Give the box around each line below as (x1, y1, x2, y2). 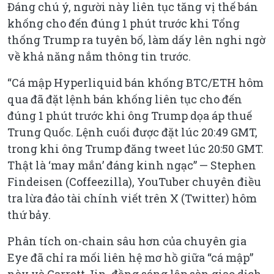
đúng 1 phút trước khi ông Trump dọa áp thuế (7, 108, 252, 124)
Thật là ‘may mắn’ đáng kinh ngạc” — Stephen (7, 158, 256, 173)
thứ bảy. (7, 207, 51, 223)
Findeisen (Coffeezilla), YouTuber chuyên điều (7, 174, 261, 190)
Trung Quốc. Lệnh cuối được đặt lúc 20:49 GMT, (7, 125, 257, 140)
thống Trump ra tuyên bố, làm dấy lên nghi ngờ (7, 32, 265, 48)
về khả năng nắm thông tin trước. (7, 49, 191, 64)
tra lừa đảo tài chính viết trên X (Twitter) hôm (7, 191, 257, 206)
